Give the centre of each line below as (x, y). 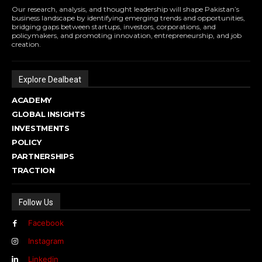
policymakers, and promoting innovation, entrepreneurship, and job (127, 35)
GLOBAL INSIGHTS (49, 114)
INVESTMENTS (41, 128)
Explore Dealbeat (50, 79)
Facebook (46, 223)
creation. (26, 44)
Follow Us (36, 202)
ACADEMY (32, 100)
